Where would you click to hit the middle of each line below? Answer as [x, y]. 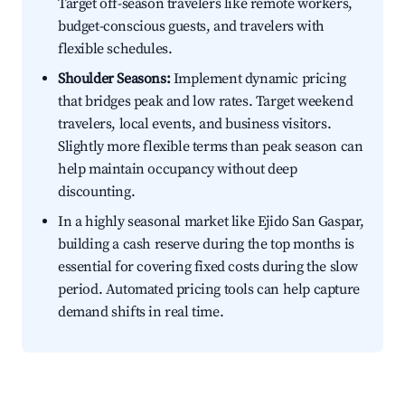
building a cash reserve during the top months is [206, 245]
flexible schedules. [115, 49]
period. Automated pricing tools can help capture [209, 290]
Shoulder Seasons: [114, 79]
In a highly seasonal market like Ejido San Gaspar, [212, 222]
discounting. [97, 192]
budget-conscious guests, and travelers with [191, 27]
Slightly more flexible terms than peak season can [211, 147]
